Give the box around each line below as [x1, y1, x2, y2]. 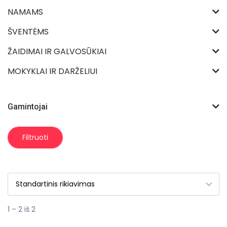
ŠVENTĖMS [8, 26, 49, 38]
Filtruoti [22, 132, 48, 143]
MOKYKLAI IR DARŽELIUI [8, 65, 97, 78]
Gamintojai [8, 102, 48, 112]
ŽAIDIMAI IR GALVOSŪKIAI [8, 46, 106, 58]
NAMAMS [8, 6, 43, 18]
